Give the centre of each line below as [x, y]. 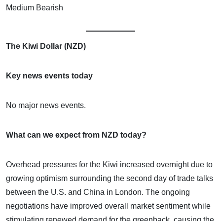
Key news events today [49, 75]
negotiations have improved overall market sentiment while [108, 206]
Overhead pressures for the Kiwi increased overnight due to [109, 164]
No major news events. [46, 105]
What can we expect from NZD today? [76, 135]
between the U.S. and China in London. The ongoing [98, 192]
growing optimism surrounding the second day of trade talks [110, 178]
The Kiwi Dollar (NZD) [46, 46]
